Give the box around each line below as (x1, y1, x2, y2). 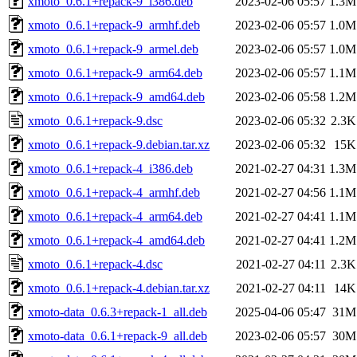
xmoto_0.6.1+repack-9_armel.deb (28, 41, 198, 56)
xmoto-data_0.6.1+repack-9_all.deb (28, 328, 207, 343)
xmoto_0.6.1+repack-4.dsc (28, 257, 163, 271)
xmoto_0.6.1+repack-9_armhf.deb (28, 18, 200, 32)
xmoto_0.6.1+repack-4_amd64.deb (28, 233, 205, 247)
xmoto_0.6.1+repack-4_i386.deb (28, 161, 193, 175)
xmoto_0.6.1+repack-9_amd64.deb (28, 89, 205, 104)
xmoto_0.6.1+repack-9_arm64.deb (28, 65, 202, 80)
